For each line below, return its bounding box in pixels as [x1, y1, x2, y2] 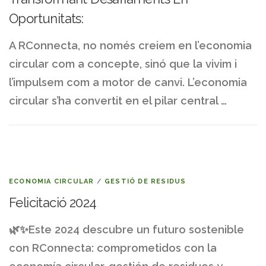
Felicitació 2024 [9, 194, 97, 210]
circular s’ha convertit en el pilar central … [9, 94, 227, 107]
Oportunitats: [9, 10, 84, 26]
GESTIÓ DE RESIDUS [104, 177, 186, 185]
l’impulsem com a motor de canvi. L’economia [9, 75, 247, 88]
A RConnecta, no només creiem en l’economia [9, 39, 252, 52]
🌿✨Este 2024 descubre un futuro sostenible [9, 223, 244, 236]
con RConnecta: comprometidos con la [9, 241, 217, 254]
